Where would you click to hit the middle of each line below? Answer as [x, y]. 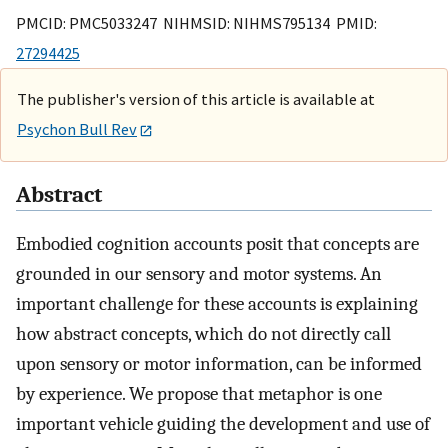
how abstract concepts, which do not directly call [203, 334]
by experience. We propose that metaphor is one [199, 394]
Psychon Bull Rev [77, 128]
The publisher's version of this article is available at [196, 98]
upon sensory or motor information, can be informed [219, 364]
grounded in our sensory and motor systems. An [199, 274]
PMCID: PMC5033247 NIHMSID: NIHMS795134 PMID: [196, 22]
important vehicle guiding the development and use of [223, 424]
